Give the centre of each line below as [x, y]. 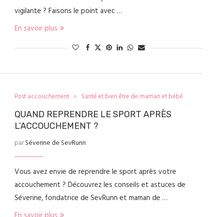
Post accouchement [42, 97]
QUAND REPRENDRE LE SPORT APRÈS [93, 114]
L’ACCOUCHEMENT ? [56, 126]
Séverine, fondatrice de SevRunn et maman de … [91, 198]
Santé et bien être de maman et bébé [132, 97]
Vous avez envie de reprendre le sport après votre [95, 172]
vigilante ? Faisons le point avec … [68, 11]
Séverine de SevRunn [55, 143]
